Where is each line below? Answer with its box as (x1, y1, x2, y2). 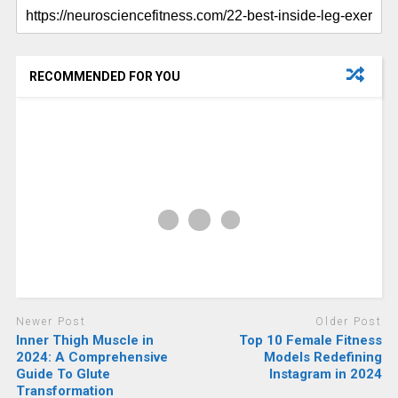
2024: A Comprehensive (15, 348, 168, 365)
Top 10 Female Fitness (239, 331, 383, 348)
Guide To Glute (15, 365, 110, 382)
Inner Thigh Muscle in (15, 331, 154, 348)
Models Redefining (264, 348, 383, 365)
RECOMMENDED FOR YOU (28, 69, 180, 84)
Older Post (315, 315, 383, 329)
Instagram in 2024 (269, 365, 383, 382)
